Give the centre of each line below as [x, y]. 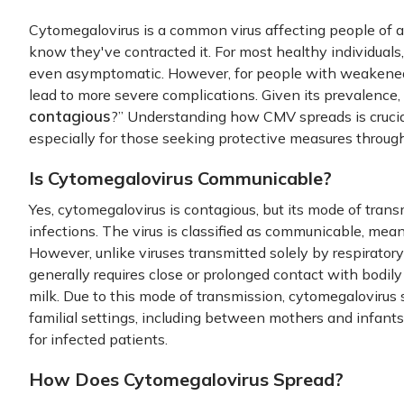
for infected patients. [98, 339]
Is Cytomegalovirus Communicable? [180, 178]
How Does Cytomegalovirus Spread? [186, 379]
